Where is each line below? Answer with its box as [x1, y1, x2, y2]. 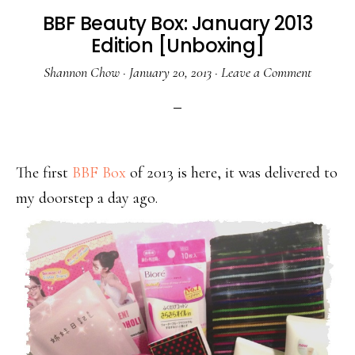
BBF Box [72, 163, 126, 183]
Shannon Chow [44, 63, 120, 82]
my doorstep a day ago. [16, 189, 158, 208]
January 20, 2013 [129, 63, 212, 82]
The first [16, 163, 72, 183]
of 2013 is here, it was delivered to [126, 163, 338, 183]
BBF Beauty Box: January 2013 [42, 10, 313, 37]
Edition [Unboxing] [90, 32, 265, 59]
